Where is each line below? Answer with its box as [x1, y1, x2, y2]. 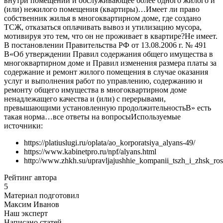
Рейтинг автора [4, 173, 57, 182]
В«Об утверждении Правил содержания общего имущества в [4, 49, 213, 58]
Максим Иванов [4, 200, 59, 209]
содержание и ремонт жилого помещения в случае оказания [4, 67, 208, 76]
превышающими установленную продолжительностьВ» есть [4, 103, 211, 112]
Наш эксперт [4, 209, 48, 218]
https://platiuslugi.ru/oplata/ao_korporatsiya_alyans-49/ [24, 138, 195, 147]
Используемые [131, 112, 181, 121]
